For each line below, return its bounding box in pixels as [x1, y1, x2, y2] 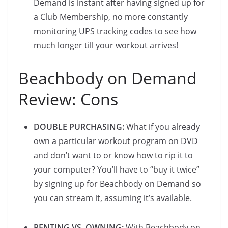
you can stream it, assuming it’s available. [34, 192, 192, 204]
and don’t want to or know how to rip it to [34, 150, 193, 161]
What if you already [124, 121, 200, 133]
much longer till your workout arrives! [34, 40, 178, 51]
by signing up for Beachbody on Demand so [34, 178, 201, 190]
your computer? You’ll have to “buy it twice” [34, 164, 199, 176]
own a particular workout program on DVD [34, 135, 198, 147]
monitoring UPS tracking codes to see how [34, 25, 196, 37]
